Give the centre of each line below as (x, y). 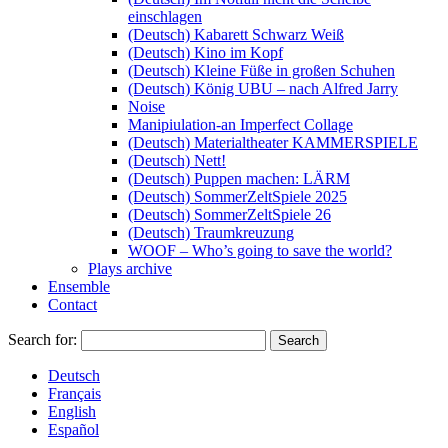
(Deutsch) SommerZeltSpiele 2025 (237, 196)
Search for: (42, 339)
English (72, 411)
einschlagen (165, 16)
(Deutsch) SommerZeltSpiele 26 (229, 214)
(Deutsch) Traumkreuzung (211, 232)
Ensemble (79, 286)
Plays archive (130, 268)
